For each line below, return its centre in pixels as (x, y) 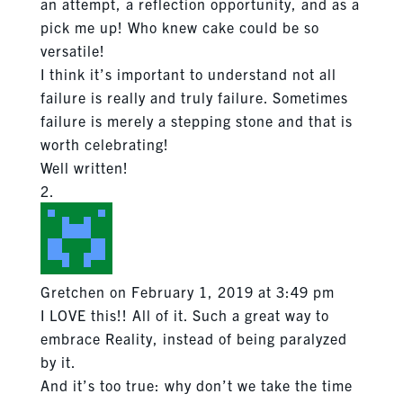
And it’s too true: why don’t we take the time (196, 385)
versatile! (72, 50)
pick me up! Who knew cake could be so (179, 27)
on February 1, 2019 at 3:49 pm (222, 291)
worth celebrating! (104, 143)
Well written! (84, 167)
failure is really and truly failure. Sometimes (194, 97)
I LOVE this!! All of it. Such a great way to (184, 314)
